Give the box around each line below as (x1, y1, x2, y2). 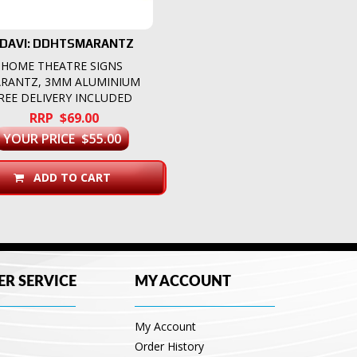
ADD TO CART (33, 170, 111, 186)
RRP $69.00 (29, 109, 99, 127)
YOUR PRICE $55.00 (2, 130, 121, 148)
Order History (135, 339, 204, 355)
